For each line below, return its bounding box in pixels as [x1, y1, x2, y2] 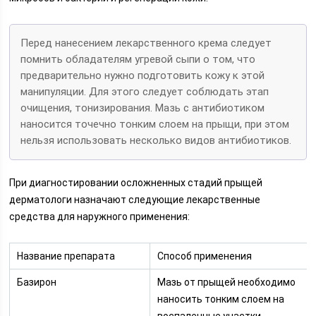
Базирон [17, 276, 57, 288]
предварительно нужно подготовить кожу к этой [20, 69, 265, 82]
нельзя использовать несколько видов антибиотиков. [20, 134, 292, 147]
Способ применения [157, 250, 253, 262]
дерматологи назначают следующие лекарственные [9, 194, 261, 205]
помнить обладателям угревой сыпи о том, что [20, 53, 256, 66]
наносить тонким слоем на [157, 293, 285, 305]
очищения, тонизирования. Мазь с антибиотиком [20, 102, 265, 114]
